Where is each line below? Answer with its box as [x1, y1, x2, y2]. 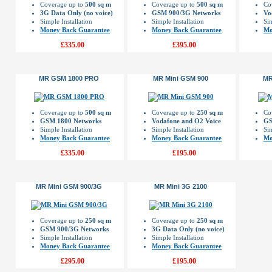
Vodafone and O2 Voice [152, 117, 221, 124]
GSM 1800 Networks [40, 117, 101, 124]
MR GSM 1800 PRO [39, 75, 99, 82]
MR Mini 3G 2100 [154, 183, 207, 190]
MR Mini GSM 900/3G [36, 183, 102, 190]
